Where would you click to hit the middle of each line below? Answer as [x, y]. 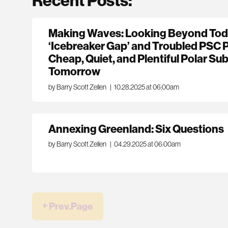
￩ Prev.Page [68, 206]
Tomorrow [75, 72]
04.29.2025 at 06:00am [147, 144]
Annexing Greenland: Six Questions [136, 129]
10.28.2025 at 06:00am [146, 87]
